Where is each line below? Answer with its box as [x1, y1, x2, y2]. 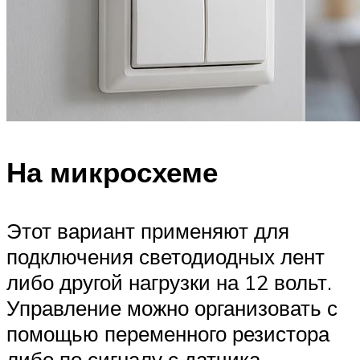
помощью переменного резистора [6, 321, 329, 347]
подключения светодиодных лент [6, 243, 325, 270]
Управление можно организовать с [6, 295, 337, 321]
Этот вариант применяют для [6, 218, 289, 244]
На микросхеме [6, 154, 218, 190]
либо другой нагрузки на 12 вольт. [6, 269, 332, 296]
